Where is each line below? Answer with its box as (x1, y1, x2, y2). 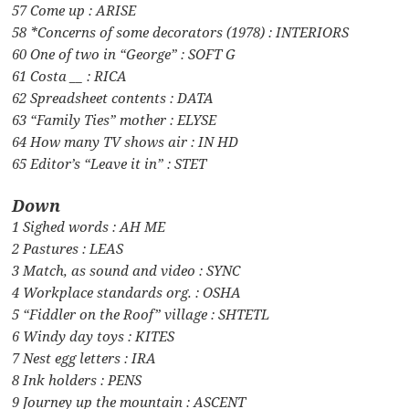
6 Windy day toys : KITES (12, 326, 175, 345)
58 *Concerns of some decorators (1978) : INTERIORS (12, 22, 350, 41)
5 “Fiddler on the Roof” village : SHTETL (12, 304, 270, 323)
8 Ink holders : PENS (12, 370, 142, 389)
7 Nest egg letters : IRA (12, 348, 157, 367)
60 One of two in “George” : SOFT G (12, 44, 236, 63)
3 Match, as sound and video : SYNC (12, 260, 241, 279)
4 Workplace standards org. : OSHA (12, 282, 242, 301)
